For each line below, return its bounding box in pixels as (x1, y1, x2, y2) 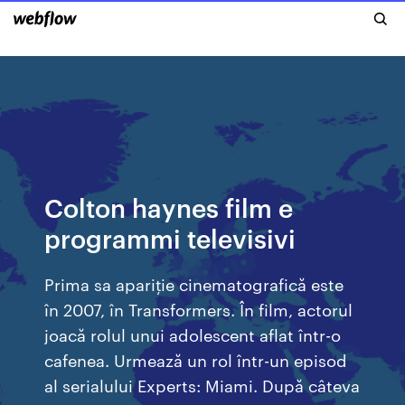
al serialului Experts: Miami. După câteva (44, 373, 361, 396)
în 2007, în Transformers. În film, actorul (44, 297, 353, 320)
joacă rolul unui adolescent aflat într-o (44, 323, 342, 345)
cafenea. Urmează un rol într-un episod (44, 348, 348, 371)
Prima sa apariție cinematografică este (44, 272, 344, 295)
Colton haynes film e (44, 190, 294, 223)
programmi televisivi (44, 221, 297, 254)
